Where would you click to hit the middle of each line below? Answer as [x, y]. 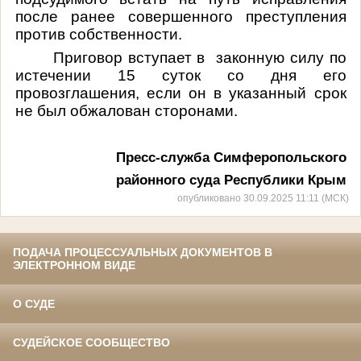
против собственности [96, 34]
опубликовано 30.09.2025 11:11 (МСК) [263, 198]
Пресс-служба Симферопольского [231, 157]
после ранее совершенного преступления [180, 16]
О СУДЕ [34, 304]
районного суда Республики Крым [229, 179]
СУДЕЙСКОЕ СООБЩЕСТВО [91, 343]
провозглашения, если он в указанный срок [180, 93]
